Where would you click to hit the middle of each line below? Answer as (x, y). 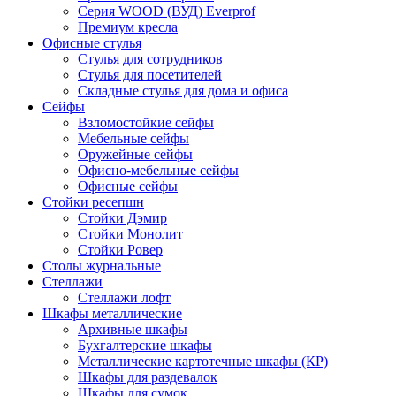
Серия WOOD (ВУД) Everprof (167, 11)
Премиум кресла (128, 27)
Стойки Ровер (120, 250)
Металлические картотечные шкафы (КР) (203, 362)
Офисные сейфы (128, 187)
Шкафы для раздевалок (148, 377)
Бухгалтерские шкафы (145, 346)
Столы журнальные (102, 266)
